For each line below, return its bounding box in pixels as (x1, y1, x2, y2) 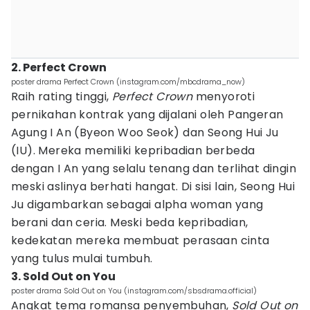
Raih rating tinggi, (11, 89, 112, 104)
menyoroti (192, 89, 255, 104)
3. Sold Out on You (11, 268, 116, 284)
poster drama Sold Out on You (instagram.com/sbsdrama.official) (11, 285, 257, 296)
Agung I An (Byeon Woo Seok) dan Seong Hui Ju (11, 125, 279, 140)
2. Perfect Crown (11, 60, 107, 75)
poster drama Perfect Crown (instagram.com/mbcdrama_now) (11, 76, 245, 87)
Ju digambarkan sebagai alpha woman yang (11, 197, 264, 212)
